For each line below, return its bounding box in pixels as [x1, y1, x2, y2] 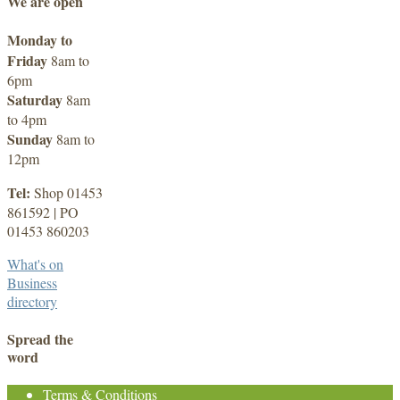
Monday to [7, 29, 72, 51]
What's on [7, 254, 63, 274]
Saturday [7, 89, 62, 111]
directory [7, 292, 57, 312]
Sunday [7, 129, 53, 150]
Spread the [7, 328, 73, 349]
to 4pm [7, 110, 46, 129]
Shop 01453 [30, 183, 103, 203]
